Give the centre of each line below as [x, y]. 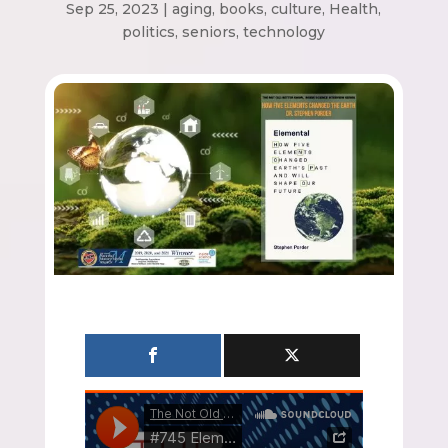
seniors [209, 32]
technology [284, 32]
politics [149, 32]
